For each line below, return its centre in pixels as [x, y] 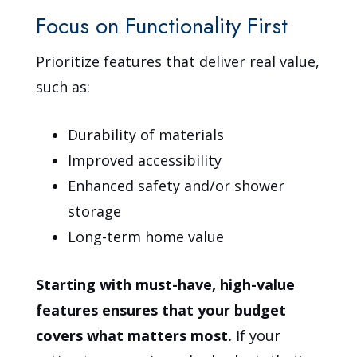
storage [95, 211]
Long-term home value [146, 236]
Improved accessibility [145, 160]
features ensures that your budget [161, 310]
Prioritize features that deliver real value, [178, 61]
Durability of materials [146, 134]
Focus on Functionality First [162, 25]
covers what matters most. [136, 335]
